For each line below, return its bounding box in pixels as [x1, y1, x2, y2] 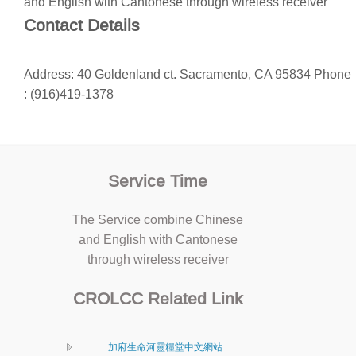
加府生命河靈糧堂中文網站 [107, 341, 222, 353]
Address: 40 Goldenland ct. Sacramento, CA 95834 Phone [24, 67, 352, 81]
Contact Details [24, 15, 141, 34]
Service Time [108, 171, 208, 190]
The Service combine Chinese [72, 212, 244, 226]
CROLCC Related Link [72, 288, 243, 308]
